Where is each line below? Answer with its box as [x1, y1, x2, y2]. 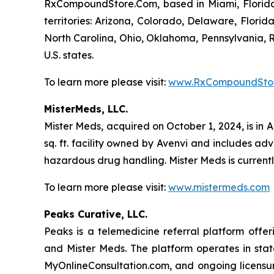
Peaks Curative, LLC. [44, 208, 147, 221]
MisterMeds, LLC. [44, 103, 128, 116]
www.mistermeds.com [168, 181, 270, 194]
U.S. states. [44, 49, 94, 62]
